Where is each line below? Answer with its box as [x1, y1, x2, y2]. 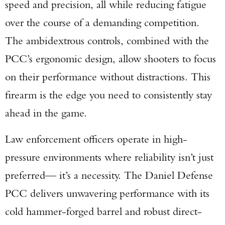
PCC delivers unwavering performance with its [5, 186, 209, 200]
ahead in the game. [5, 106, 87, 120]
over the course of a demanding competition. [5, 16, 199, 29]
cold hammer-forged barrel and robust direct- [5, 204, 202, 218]
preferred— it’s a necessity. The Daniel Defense [5, 168, 213, 182]
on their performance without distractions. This [5, 70, 210, 83]
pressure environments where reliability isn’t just [5, 150, 213, 164]
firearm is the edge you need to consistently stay [5, 88, 212, 101]
